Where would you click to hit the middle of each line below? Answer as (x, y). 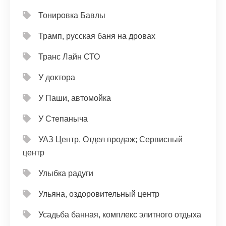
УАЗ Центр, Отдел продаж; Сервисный (110, 139)
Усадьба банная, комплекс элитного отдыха (120, 215)
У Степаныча (63, 119)
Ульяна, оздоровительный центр (99, 194)
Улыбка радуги (66, 173)
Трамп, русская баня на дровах (97, 36)
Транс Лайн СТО (69, 57)
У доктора (57, 77)
